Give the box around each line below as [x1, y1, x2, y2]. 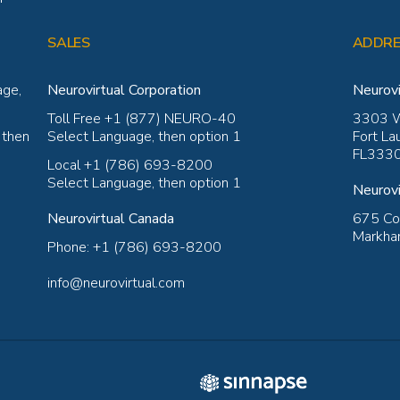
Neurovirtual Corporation [47, 79, 202, 100]
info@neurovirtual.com [47, 272, 186, 293]
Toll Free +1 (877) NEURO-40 [47, 108, 237, 129]
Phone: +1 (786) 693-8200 [47, 237, 222, 257]
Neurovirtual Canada [47, 208, 175, 229]
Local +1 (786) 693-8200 [47, 154, 213, 175]
